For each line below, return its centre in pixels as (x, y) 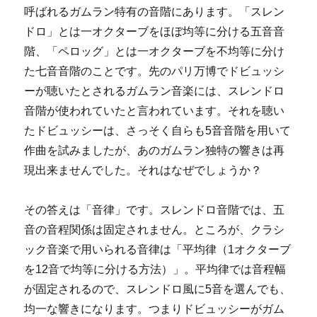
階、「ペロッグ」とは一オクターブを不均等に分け (155, 51)
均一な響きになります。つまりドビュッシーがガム (155, 309)
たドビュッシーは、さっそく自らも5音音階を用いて (158, 130)
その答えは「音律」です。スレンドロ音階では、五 (155, 209)
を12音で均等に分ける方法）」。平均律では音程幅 (155, 269)
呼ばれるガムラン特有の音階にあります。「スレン (155, 11)
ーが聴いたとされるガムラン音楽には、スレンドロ (155, 91)
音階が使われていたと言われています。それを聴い (155, 110)
